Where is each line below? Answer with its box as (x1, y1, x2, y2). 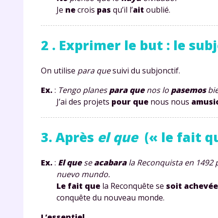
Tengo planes (58, 84, 109, 95)
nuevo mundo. (41, 168, 110, 180)
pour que (111, 96, 148, 107)
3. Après (41, 128, 97, 146)
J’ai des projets (41, 96, 111, 107)
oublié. (144, 4, 170, 15)
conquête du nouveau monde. (41, 192, 164, 203)
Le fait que (56, 180, 100, 191)
